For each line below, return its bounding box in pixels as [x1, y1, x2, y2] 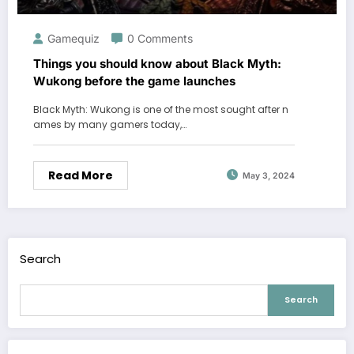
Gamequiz [47, 31, 100, 45]
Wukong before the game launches [33, 73, 235, 88]
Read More [48, 167, 113, 183]
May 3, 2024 [243, 171, 295, 182]
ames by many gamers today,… [33, 117, 186, 131]
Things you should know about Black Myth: [33, 55, 281, 71]
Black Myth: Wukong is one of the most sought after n [33, 102, 288, 116]
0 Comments [127, 31, 193, 45]
